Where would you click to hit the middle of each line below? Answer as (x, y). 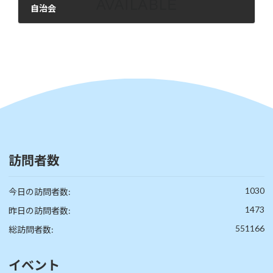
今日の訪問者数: (40, 191)
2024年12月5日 (65, 32)
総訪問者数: (31, 229)
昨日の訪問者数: (40, 210)
